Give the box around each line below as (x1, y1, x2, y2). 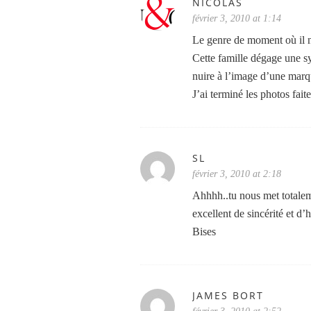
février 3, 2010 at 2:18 (192, 169, 281, 179)
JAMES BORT (192, 289, 264, 302)
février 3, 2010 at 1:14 (192, 13, 281, 24)
